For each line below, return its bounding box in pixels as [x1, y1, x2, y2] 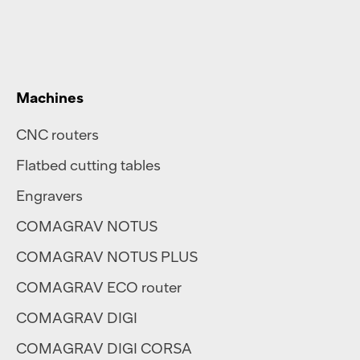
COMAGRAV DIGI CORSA [16, 339, 192, 358]
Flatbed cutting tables [16, 156, 161, 174]
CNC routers [16, 125, 99, 144]
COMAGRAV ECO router [16, 278, 182, 297]
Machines [16, 88, 84, 107]
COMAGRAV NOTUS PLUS [16, 247, 198, 266]
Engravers [16, 186, 83, 205]
